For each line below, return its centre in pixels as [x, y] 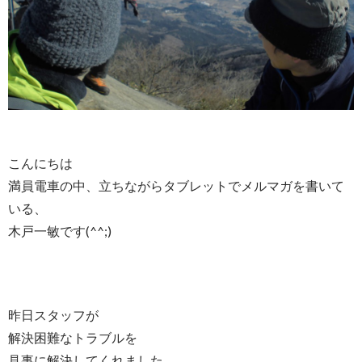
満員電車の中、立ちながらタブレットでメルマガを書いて [176, 185]
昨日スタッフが [53, 314]
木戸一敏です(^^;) [60, 230]
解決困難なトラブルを [73, 337]
